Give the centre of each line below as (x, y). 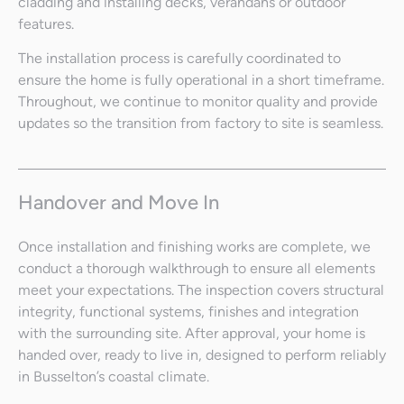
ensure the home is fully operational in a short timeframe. (201, 80)
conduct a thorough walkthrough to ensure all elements (197, 269)
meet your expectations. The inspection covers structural (201, 290)
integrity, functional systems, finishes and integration (188, 312)
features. (48, 24)
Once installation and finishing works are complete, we (194, 247)
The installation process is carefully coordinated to (179, 59)
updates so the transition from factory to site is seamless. (201, 124)
